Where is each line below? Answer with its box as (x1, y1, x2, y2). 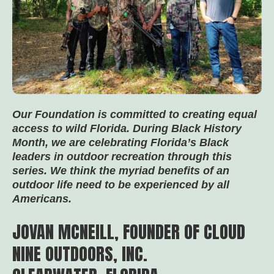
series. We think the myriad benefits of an (12, 165, 229, 177)
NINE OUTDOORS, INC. (12, 241, 147, 267)
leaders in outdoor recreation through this (12, 150, 232, 163)
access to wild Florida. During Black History (12, 122, 242, 135)
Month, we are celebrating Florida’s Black (12, 136, 229, 149)
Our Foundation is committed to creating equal (12, 108, 257, 120)
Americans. (12, 193, 75, 205)
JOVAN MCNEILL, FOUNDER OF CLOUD (12, 219, 245, 245)
